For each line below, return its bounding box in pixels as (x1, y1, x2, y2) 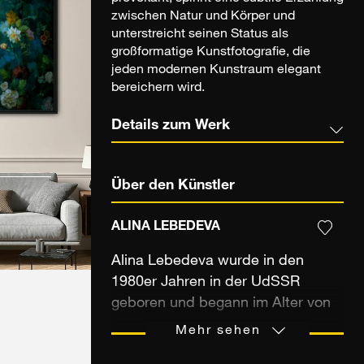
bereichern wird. (111, 82, 205, 96)
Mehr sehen (175, 325, 262, 339)
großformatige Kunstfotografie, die (111, 46, 310, 60)
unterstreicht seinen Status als (111, 28, 288, 42)
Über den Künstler (111, 178, 235, 193)
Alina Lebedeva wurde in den (111, 254, 304, 270)
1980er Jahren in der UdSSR (111, 275, 300, 291)
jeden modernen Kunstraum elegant (111, 64, 321, 78)
